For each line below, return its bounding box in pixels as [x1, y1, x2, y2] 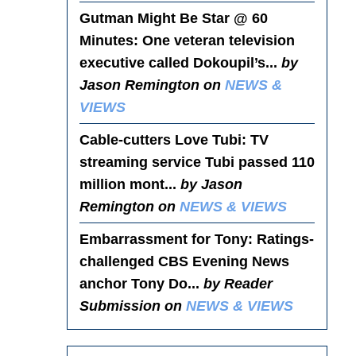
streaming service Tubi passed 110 [79, 153, 315, 170]
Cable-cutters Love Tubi [79, 131, 242, 148]
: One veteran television [133, 32, 295, 48]
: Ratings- [247, 230, 314, 247]
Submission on [79, 297, 186, 314]
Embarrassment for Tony [79, 230, 248, 247]
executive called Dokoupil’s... [79, 54, 281, 71]
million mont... [79, 176, 180, 192]
